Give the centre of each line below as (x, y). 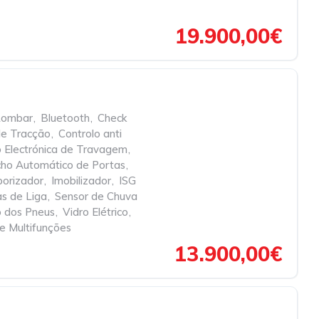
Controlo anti (90, 134)
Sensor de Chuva (96, 196)
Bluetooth (65, 118)
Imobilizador (81, 181)
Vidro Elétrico (95, 212)
